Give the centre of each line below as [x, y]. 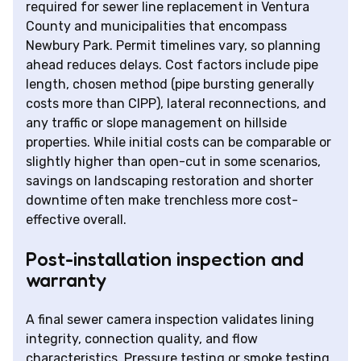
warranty [66, 280]
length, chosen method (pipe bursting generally [170, 85]
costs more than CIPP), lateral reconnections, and [176, 104]
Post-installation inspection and [165, 259]
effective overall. [76, 220]
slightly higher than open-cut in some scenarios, [173, 162]
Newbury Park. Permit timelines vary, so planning [173, 46]
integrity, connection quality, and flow [142, 339]
